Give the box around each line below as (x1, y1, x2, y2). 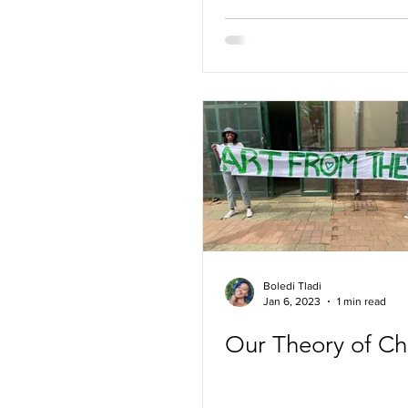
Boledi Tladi (263, 280, 321, 292)
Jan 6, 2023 (263, 294, 321, 308)
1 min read (337, 294, 386, 308)
